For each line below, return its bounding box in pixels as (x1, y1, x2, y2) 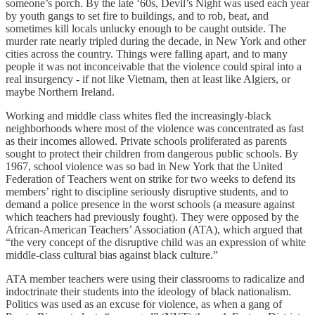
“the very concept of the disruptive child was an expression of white (6, 236, 306, 248)
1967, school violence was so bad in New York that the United (6, 160, 283, 172)
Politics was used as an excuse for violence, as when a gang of (6, 297, 282, 310)
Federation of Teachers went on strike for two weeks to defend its (6, 172, 295, 185)
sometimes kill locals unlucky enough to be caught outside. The (6, 22, 286, 34)
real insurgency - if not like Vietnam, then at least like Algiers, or (6, 72, 290, 85)
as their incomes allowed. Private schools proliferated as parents (6, 134, 287, 147)
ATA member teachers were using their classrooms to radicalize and (6, 272, 304, 285)
